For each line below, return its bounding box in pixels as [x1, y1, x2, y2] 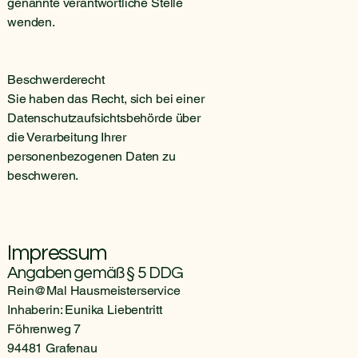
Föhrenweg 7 [7, 320, 82, 336]
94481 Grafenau [7, 340, 97, 356]
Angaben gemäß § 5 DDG [7, 264, 184, 281]
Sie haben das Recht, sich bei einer [7, 90, 205, 106]
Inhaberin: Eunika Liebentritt [7, 301, 162, 317]
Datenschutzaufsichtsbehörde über [7, 109, 201, 125]
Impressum [7, 241, 107, 265]
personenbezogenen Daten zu [7, 148, 176, 164]
